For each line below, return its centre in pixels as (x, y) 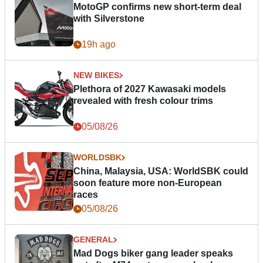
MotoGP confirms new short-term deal (157, 7)
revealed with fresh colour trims (143, 101)
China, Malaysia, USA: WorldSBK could (161, 171)
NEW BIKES (96, 75)
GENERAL (93, 240)
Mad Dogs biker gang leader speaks (153, 254)
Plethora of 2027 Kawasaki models (150, 89)
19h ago (99, 45)
